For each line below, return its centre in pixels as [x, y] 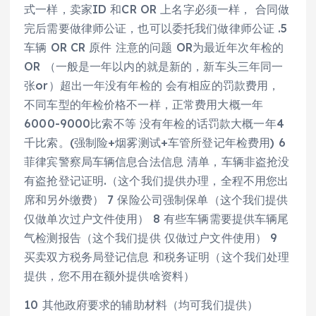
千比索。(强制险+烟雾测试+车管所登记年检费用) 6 [155, 143]
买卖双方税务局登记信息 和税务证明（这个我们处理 [157, 257]
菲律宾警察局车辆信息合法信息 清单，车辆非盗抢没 [157, 162]
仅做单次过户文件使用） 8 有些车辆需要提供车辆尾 [157, 219]
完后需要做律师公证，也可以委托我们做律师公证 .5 [156, 29]
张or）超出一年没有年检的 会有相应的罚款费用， [152, 86]
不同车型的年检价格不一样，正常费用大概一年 [144, 105]
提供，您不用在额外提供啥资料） [110, 276]
